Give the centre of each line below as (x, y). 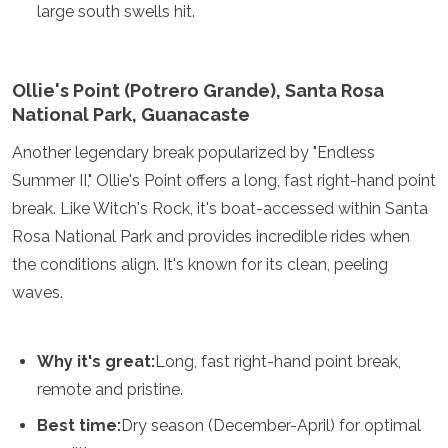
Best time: (79, 425)
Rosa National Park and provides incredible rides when (211, 236)
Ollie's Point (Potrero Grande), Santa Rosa (198, 90)
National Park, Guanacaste (131, 114)
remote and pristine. (110, 389)
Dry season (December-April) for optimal (271, 425)
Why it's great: (96, 361)
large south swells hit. (116, 11)
